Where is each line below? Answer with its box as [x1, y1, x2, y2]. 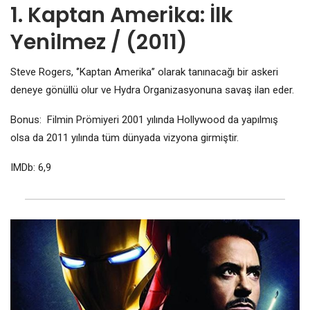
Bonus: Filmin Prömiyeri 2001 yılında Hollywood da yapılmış [10, 113, 278, 126]
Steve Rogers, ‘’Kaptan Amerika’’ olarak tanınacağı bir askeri [10, 65, 278, 78]
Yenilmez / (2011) [10, 27, 188, 57]
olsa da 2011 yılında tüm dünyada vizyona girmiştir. [10, 131, 239, 144]
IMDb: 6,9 [10, 161, 51, 174]
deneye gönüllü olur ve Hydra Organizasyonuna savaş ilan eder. [10, 83, 294, 96]
